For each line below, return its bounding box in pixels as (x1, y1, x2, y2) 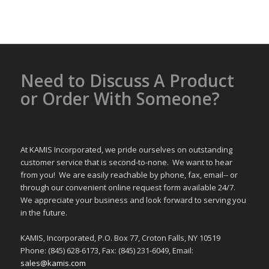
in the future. (20, 207, 67, 219)
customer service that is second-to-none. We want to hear (20, 157, 232, 168)
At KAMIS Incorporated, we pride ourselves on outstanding (20, 144, 232, 156)
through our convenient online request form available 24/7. (20, 182, 237, 193)
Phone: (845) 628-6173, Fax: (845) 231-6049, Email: (20, 245, 193, 256)
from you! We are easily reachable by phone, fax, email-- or (20, 169, 238, 181)
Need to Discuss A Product (20, 69, 234, 92)
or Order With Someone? (20, 87, 220, 110)
